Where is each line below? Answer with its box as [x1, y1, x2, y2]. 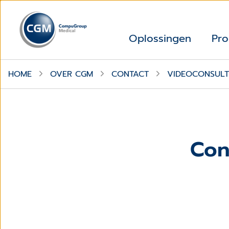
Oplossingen [129, 31, 191, 47]
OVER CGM [50, 67, 93, 80]
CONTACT [111, 67, 149, 80]
